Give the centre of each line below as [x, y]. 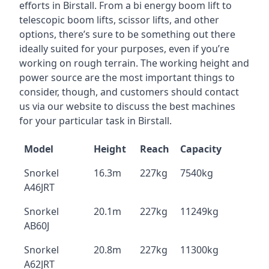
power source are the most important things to [127, 77]
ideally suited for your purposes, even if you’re [124, 49]
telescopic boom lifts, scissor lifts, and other [119, 20]
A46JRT [39, 187]
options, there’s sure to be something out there [127, 34]
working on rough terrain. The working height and [134, 63]
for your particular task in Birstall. [95, 121]
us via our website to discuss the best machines [127, 106]
